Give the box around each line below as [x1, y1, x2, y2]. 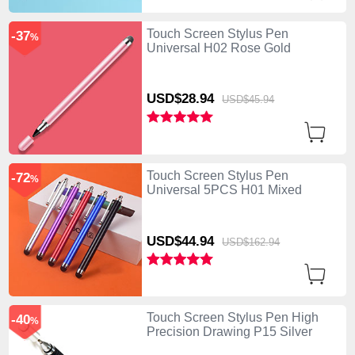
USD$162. [222, 235, 269, 248]
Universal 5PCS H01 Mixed [146, 182, 302, 197]
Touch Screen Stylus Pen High [146, 310, 319, 324]
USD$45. [222, 94, 264, 106]
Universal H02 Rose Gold [146, 40, 291, 55]
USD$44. [146, 233, 200, 249]
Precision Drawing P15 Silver [146, 324, 312, 338]
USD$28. [146, 91, 200, 107]
